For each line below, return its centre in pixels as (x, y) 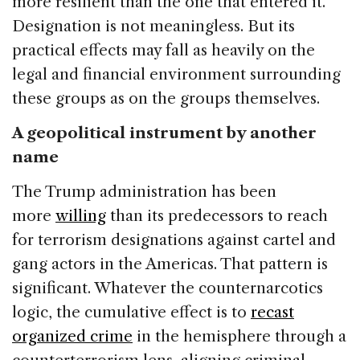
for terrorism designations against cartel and (174, 239)
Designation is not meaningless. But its (153, 26)
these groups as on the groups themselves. (166, 98)
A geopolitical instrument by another (164, 133)
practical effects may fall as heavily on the (164, 50)
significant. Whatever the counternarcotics (168, 288)
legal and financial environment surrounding (176, 74)
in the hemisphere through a (239, 336)
